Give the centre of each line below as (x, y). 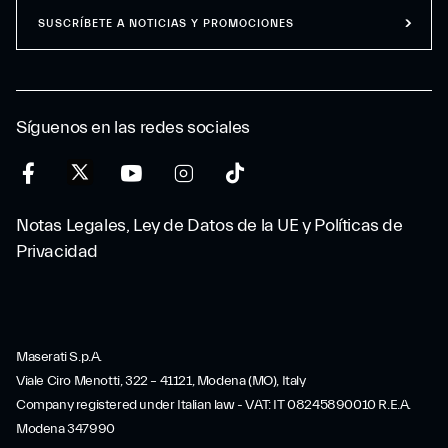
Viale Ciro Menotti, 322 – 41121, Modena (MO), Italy (161, 381)
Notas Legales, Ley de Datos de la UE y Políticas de (209, 225)
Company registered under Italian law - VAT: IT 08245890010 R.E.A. (214, 405)
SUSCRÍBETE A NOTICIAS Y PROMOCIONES (166, 23)
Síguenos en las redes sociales (133, 127)
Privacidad (57, 251)
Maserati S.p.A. (59, 357)
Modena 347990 (65, 429)
